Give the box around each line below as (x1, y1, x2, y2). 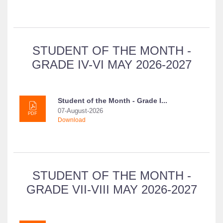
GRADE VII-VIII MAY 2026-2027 (26, 183, 197, 196)
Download (58, 116, 86, 123)
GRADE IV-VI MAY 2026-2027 (31, 58, 192, 71)
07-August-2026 (58, 107, 103, 114)
